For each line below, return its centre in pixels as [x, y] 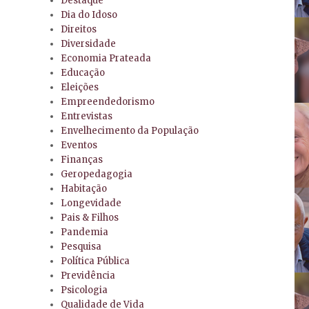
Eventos [79, 146]
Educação [83, 73]
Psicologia [84, 290]
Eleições [80, 88]
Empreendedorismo [108, 102]
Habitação [84, 189]
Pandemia [85, 232]
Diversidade [89, 44]
